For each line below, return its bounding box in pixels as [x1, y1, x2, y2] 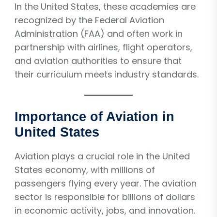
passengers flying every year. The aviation [15, 177, 197, 189]
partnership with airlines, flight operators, [15, 41, 192, 53]
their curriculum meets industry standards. [15, 68, 199, 80]
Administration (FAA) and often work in [15, 27, 183, 40]
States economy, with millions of [15, 163, 155, 176]
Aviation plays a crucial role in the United [15, 150, 190, 162]
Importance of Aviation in [15, 109, 174, 124]
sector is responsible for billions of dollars [15, 190, 195, 203]
